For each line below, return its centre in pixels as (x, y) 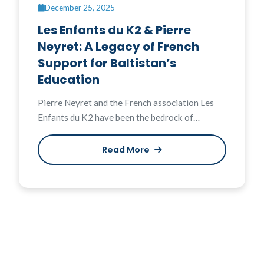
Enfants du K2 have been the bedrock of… (119, 118)
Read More (127, 150)
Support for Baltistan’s (107, 63)
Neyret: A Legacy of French (118, 47)
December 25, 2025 (80, 7)
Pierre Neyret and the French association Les (126, 103)
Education (69, 80)
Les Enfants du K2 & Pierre (114, 30)
